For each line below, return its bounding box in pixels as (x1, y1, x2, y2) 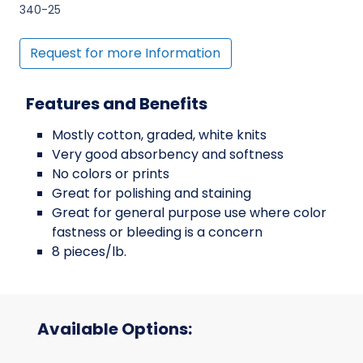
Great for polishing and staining (52, 184, 251, 203)
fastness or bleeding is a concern (52, 223, 263, 242)
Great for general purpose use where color (52, 203, 327, 223)
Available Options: (37, 318, 192, 341)
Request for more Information (30, 44, 221, 63)
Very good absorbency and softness (52, 145, 284, 164)
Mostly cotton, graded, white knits (52, 126, 267, 145)
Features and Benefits (26, 92, 207, 116)
